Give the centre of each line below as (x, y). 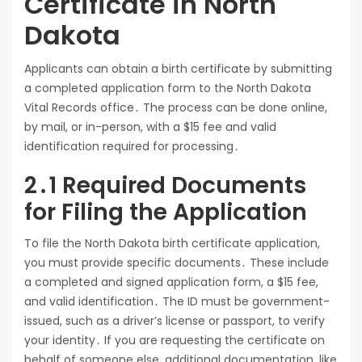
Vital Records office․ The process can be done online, (176, 107)
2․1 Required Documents (165, 185)
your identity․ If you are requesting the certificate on (175, 340)
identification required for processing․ (132, 146)
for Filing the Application (166, 212)
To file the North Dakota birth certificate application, (172, 243)
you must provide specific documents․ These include (177, 262)
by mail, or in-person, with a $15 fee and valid (150, 126)
